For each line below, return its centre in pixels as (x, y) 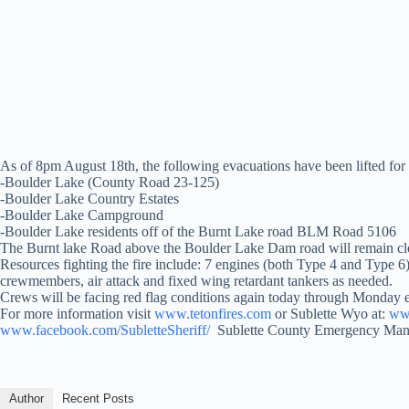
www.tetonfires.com (213, 314)
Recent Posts (98, 399)
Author (26, 399)
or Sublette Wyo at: (330, 314)
